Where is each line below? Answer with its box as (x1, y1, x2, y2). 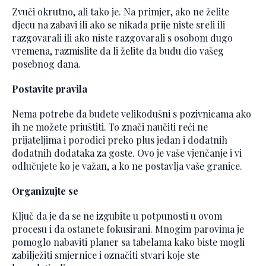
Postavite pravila (12, 83, 87, 96)
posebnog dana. (12, 58, 81, 71)
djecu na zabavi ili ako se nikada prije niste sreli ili (12, 18, 225, 31)
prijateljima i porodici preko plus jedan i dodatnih (12, 134, 227, 147)
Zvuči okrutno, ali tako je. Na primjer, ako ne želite (12, 5, 229, 18)
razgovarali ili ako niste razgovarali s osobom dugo (12, 31, 233, 45)
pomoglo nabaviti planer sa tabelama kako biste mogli (12, 236, 245, 249)
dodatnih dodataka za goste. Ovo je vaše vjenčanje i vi (12, 147, 242, 160)
